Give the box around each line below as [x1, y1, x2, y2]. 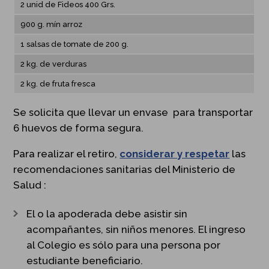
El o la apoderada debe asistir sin [26, 207, 188, 220]
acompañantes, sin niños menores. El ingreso [26, 223, 246, 235]
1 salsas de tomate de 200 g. [20, 39, 129, 49]
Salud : [13, 178, 47, 191]
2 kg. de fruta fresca [20, 79, 96, 88]
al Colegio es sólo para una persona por [26, 238, 221, 251]
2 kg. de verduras [20, 59, 87, 68]
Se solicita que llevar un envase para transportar [13, 106, 253, 118]
